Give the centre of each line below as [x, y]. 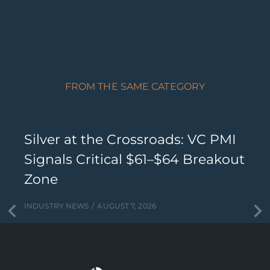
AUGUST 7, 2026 [127, 206]
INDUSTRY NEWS [57, 206]
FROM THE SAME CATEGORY [135, 86]
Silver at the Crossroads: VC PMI [130, 140]
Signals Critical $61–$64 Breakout [134, 159]
